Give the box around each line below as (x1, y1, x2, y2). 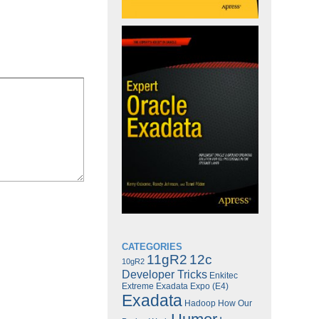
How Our (217, 298, 252, 309)
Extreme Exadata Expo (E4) (121, 281, 229, 292)
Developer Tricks (121, 268, 207, 281)
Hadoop (184, 298, 216, 309)
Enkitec (209, 271, 238, 281)
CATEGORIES (121, 241, 182, 253)
